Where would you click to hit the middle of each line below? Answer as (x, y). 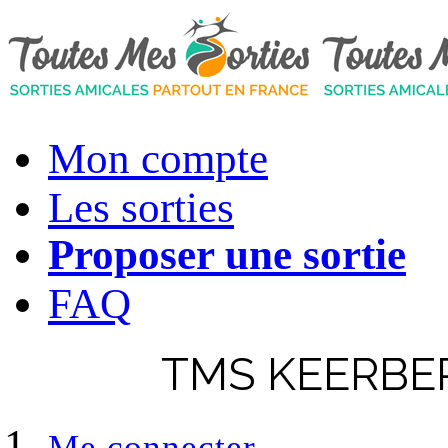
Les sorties (141, 207)
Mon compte (158, 158)
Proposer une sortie (227, 254)
